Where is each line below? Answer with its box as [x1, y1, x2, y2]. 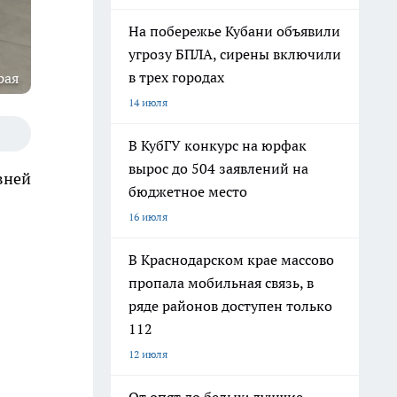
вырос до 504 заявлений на [128, 160, 308, 177]
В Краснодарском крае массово [128, 251, 334, 269]
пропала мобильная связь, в [128, 274, 314, 292]
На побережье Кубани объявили [128, 22, 340, 40]
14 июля [128, 96, 167, 109]
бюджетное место [128, 183, 247, 200]
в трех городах [128, 68, 224, 86]
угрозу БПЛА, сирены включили [128, 45, 341, 63]
